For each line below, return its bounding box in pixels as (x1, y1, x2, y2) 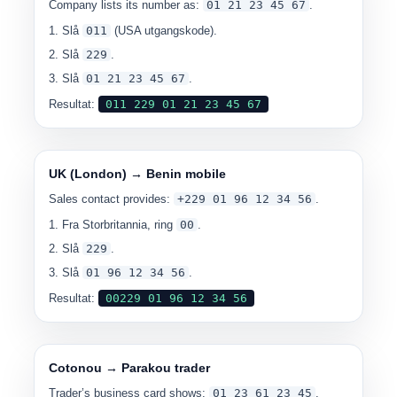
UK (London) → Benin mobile (49, 167, 227, 181)
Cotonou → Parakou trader (49, 361, 211, 375)
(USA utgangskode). (111, 24, 218, 37)
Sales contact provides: (49, 192, 171, 206)
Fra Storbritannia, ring (62, 218, 177, 231)
